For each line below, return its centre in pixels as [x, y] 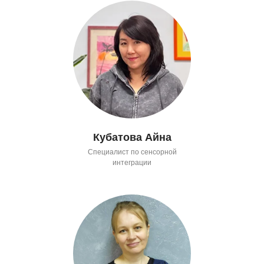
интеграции [132, 162]
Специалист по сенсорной [132, 152]
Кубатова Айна [132, 137]
